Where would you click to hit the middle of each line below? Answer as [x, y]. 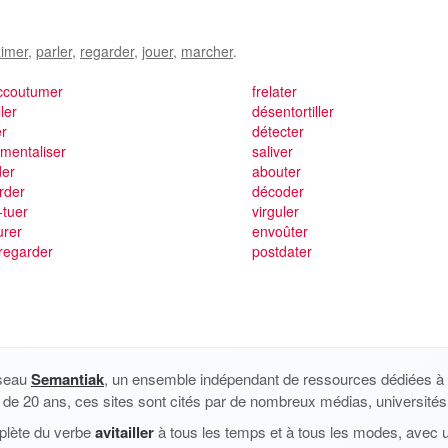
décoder [277, 191]
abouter [276, 171]
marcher [207, 51]
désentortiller [292, 111]
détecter [277, 131]
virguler [275, 211]
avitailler [124, 432]
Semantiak [67, 379]
